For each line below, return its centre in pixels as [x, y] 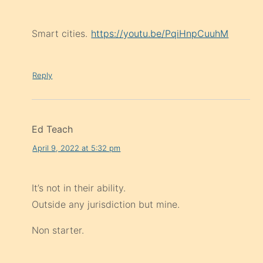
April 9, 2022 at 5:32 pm [77, 148]
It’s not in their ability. [79, 188]
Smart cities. [61, 34]
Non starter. [58, 230]
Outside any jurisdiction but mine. [106, 205]
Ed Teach [53, 129]
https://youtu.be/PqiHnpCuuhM [160, 34]
